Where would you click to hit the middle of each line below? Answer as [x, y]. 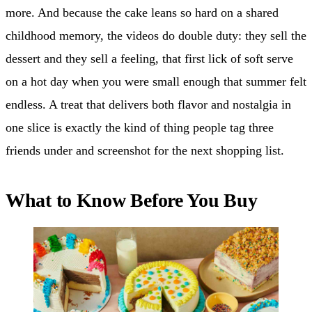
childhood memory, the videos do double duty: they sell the [156, 36]
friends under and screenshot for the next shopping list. [145, 151]
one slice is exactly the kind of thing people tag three [140, 128]
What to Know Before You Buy [132, 201]
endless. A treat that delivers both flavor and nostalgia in [148, 105]
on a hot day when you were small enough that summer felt [156, 82]
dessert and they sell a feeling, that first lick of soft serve [149, 59]
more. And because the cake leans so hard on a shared [142, 13]
